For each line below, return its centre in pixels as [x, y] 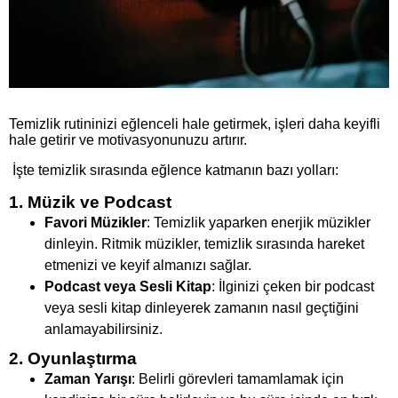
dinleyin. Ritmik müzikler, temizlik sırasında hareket [204, 244]
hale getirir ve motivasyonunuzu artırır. [128, 140]
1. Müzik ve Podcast [90, 203]
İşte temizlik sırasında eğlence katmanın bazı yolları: [174, 171]
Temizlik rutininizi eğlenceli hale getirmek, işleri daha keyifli [195, 124]
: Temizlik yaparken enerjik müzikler [259, 223]
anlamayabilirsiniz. [103, 330]
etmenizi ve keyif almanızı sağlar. [148, 266]
